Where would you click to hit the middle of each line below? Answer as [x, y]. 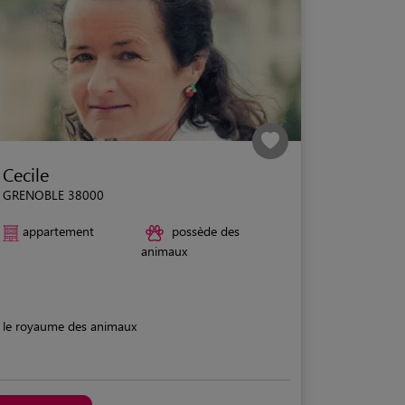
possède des [206, 231]
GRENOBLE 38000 [53, 195]
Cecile [26, 174]
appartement [58, 231]
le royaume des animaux [70, 325]
